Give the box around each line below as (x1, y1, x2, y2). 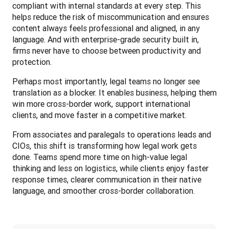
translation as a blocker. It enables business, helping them (12, 87, 217, 98)
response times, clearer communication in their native (12, 174, 201, 185)
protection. (12, 56, 52, 67)
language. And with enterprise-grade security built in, (12, 34, 199, 44)
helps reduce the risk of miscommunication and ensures (12, 11, 209, 22)
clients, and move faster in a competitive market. (12, 109, 187, 120)
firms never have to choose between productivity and (12, 45, 201, 56)
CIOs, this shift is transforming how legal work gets (12, 140, 197, 151)
